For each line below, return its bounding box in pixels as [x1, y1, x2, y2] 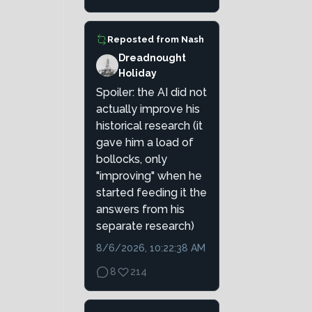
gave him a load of [96, 136, 194, 150]
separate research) [96, 219, 194, 233]
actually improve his [96, 102, 200, 116]
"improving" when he [96, 169, 202, 183]
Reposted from [107, 34, 181, 45]
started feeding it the [96, 186, 207, 200]
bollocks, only [96, 153, 167, 166]
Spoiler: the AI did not [96, 86, 207, 100]
